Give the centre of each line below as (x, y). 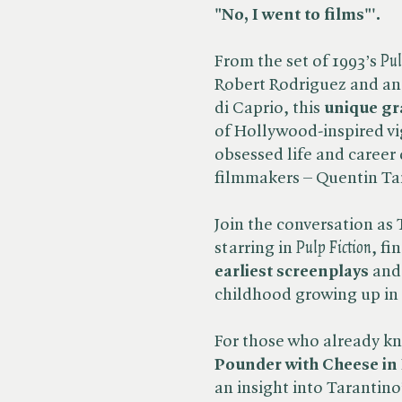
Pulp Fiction (334, 249)
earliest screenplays (292, 272)
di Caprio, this (269, 109)
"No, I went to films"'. (297, 15)
